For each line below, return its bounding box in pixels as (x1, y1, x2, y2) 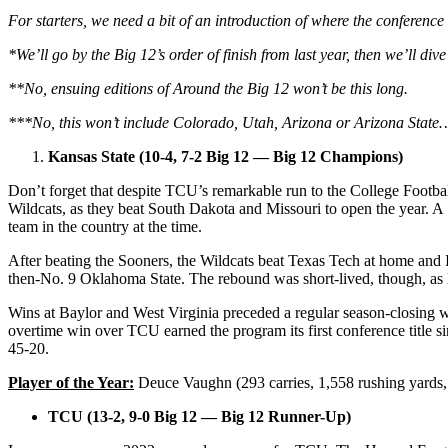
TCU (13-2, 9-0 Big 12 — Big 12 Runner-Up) (48, 407, 351, 425)
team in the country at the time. (8, 217, 206, 235)
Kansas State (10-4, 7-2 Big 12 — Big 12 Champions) (48, 147, 403, 165)
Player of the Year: (8, 373, 134, 391)
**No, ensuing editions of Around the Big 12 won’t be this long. (8, 79, 408, 97)
